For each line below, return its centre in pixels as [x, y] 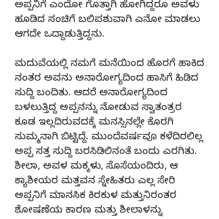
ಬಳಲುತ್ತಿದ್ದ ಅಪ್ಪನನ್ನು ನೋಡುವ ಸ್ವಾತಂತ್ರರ [98, 109]
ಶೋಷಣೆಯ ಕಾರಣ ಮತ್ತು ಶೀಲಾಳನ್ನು [88, 211]
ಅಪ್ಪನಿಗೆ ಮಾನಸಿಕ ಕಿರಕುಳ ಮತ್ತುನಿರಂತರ [96, 197]
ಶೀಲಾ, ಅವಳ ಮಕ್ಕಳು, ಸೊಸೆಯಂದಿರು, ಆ [96, 167]
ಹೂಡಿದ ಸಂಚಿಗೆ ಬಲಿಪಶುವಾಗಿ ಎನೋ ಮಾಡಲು [108, 21]
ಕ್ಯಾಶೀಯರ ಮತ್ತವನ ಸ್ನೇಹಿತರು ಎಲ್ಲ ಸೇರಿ [95, 182]
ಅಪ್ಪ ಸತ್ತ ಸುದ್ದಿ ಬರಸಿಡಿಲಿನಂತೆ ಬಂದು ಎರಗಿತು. [106, 153]
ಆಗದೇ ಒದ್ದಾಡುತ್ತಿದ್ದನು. [60, 35]
